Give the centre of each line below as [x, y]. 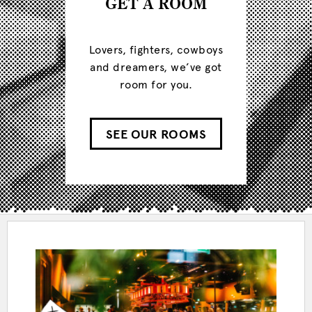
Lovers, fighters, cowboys [156, 49]
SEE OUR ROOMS [156, 134]
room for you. [156, 84]
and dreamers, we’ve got [156, 67]
